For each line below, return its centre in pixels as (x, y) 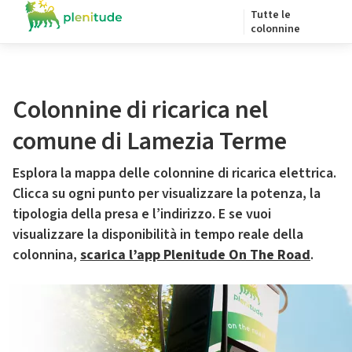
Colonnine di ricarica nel (140, 110)
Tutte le (271, 15)
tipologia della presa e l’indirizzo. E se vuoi (142, 214)
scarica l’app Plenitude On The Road (195, 255)
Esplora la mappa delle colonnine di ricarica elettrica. (174, 173)
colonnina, (46, 255)
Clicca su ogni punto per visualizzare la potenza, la (167, 194)
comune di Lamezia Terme (150, 141)
